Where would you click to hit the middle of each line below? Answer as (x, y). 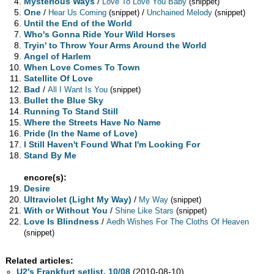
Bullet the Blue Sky (64, 101)
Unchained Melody (180, 13)
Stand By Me (50, 156)
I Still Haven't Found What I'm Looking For (112, 145)
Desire (37, 189)
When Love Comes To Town (82, 68)
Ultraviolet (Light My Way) (78, 200)
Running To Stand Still (71, 112)
